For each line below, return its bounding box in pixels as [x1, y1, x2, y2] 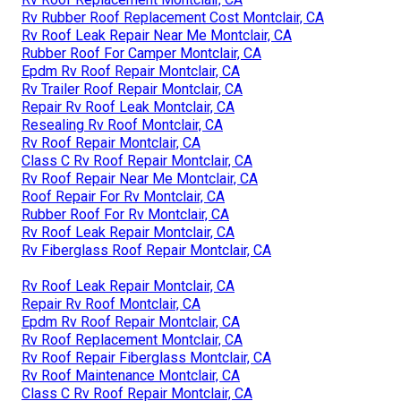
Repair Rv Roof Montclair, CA [21, 294, 200, 312]
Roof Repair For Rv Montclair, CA [21, 187, 225, 205]
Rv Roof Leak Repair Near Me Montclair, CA [21, 26, 292, 44]
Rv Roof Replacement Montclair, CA [21, 330, 243, 348]
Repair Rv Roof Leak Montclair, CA [21, 98, 235, 115]
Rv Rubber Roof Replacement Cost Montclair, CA [21, 8, 324, 26]
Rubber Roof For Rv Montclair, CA [21, 205, 229, 223]
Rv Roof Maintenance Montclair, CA [21, 366, 240, 384]
